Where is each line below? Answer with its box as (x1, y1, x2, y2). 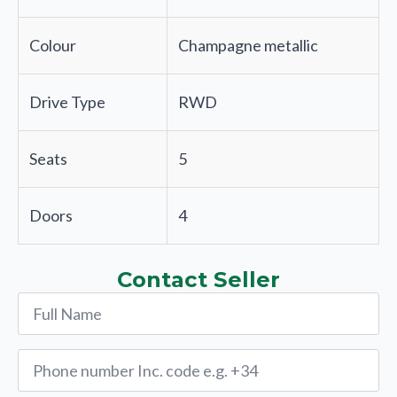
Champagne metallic (178, 35, 318, 56)
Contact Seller (117, 267, 280, 293)
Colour (29, 35, 76, 56)
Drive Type (29, 92, 105, 113)
